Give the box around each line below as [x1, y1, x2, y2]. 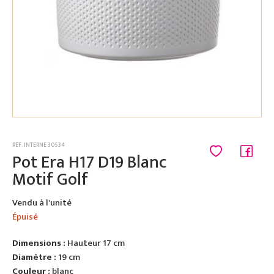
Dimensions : [12, 235, 65, 251]
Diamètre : [12, 250, 56, 265]
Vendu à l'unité [12, 195, 72, 210]
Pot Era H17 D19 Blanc [12, 148, 167, 177]
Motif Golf [12, 165, 88, 194]
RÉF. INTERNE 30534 [12, 140, 65, 150]
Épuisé [12, 209, 38, 224]
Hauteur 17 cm [65, 235, 125, 251]
